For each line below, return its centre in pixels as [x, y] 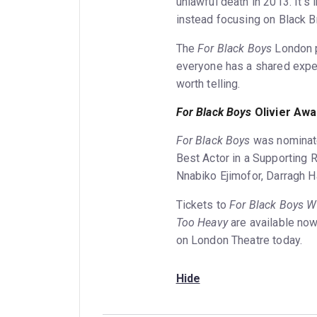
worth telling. [208, 83]
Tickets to [203, 204]
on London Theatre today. [239, 240]
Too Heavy [202, 222]
